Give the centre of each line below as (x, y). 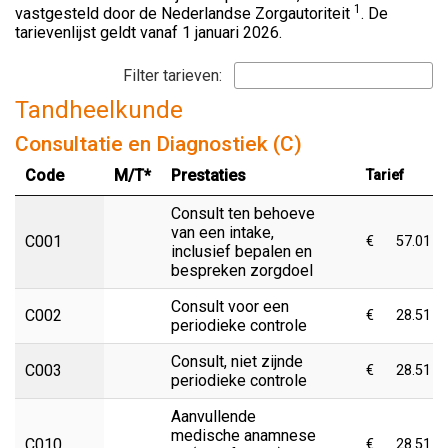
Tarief (385, 175)
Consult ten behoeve (243, 213)
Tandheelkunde (99, 109)
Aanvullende (213, 416)
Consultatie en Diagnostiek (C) (158, 143)
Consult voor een (230, 306)
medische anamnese (243, 435)
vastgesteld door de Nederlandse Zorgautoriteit (184, 13)
